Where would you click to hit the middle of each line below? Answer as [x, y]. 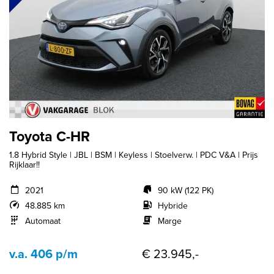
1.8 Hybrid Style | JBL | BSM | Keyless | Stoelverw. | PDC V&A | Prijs [134, 154]
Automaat [43, 220]
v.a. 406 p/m [43, 253]
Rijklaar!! [24, 164]
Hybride [172, 205]
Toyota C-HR [50, 136]
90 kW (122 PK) [185, 190]
